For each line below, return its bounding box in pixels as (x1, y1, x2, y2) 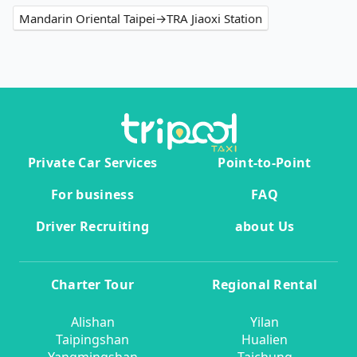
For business (51, 186, 134, 204)
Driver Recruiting (35, 218, 150, 236)
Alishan (70, 313, 115, 331)
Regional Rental (211, 276, 318, 294)
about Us (234, 218, 295, 236)
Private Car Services (27, 154, 158, 172)
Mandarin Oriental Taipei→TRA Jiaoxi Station (19, 10, 262, 27)
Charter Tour (50, 276, 135, 294)
